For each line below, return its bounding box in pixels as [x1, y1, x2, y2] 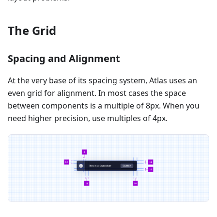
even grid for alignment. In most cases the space [8, 88, 186, 98]
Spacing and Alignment [8, 52, 120, 65]
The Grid [8, 22, 56, 38]
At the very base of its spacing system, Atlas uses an [8, 75, 197, 86]
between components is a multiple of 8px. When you [8, 100, 200, 111]
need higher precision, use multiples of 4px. [8, 113, 168, 124]
